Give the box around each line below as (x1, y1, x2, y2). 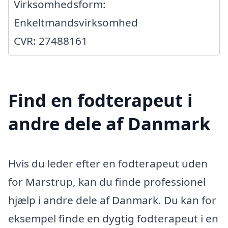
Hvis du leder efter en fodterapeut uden (8, 156, 208, 170)
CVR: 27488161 (14, 34, 88, 48)
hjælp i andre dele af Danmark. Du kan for (8, 192, 216, 207)
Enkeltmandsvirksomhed (14, 15, 138, 30)
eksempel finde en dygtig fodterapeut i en (8, 211, 218, 225)
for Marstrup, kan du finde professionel (8, 174, 206, 189)
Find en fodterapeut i (8, 88, 193, 112)
